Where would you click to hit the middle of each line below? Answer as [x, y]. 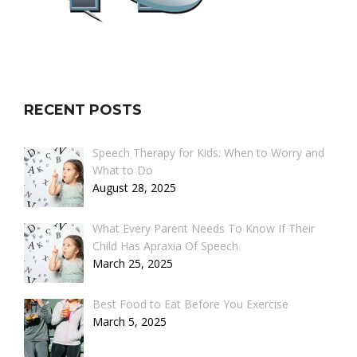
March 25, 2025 [132, 263]
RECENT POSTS [83, 110]
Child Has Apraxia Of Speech [165, 245]
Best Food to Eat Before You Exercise [190, 304]
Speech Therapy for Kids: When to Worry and [208, 153]
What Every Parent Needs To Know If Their [203, 228]
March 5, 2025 [129, 321]
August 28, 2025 [134, 188]
